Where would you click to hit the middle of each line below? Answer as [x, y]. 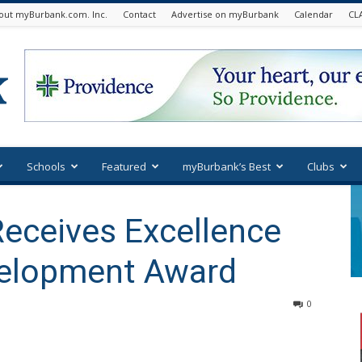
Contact [139, 14]
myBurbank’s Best [227, 166]
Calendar [314, 14]
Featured [124, 166]
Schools [46, 166]
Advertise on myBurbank [225, 14]
